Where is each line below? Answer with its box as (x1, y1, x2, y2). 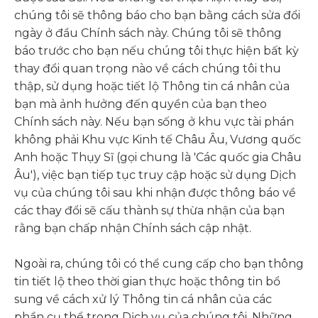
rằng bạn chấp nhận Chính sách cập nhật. (14, 221, 251, 235)
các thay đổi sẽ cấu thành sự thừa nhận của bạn (14, 204, 285, 217)
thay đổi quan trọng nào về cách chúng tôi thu (14, 62, 281, 75)
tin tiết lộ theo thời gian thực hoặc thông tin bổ (14, 275, 280, 288)
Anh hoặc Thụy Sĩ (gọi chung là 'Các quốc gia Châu (14, 150, 302, 164)
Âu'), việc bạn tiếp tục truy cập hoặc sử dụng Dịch (14, 168, 296, 182)
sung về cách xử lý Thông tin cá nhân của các (14, 292, 272, 306)
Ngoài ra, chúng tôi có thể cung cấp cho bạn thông (14, 257, 304, 270)
